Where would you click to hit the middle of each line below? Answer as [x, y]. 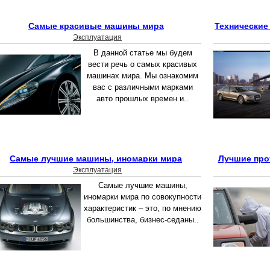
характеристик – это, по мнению [143, 209]
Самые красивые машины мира [96, 26]
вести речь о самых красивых [143, 64]
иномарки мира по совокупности [143, 197]
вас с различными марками [143, 87]
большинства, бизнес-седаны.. [143, 220]
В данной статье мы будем [143, 53]
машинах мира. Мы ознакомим [143, 76]
